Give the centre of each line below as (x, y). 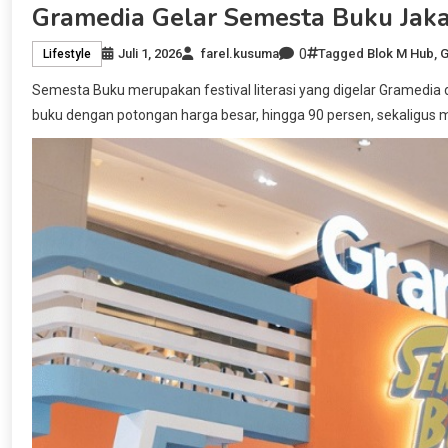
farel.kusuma (240, 54)
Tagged (342, 54)
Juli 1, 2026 (150, 54)
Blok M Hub (400, 54)
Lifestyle (67, 54)
